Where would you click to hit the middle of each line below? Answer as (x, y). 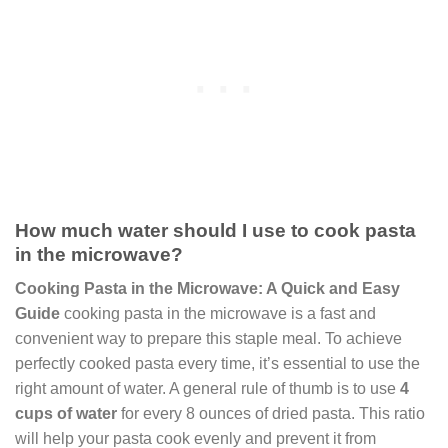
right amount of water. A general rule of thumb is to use (207, 389)
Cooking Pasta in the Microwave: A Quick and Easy (207, 289)
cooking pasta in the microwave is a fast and (218, 314)
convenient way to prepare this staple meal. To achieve (208, 339)
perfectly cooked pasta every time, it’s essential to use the (217, 364)
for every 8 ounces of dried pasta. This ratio (271, 414)
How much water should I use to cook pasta (215, 230)
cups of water (66, 414)
